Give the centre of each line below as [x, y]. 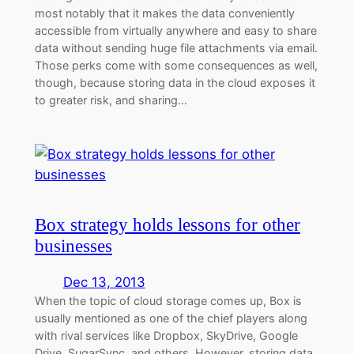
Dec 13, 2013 [104, 282]
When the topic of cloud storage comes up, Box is [168, 301]
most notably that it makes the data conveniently [164, 13]
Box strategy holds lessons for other [167, 225]
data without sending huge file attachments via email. [176, 48]
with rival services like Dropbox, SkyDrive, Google [166, 336]
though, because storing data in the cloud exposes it [175, 83]
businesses [73, 246]
